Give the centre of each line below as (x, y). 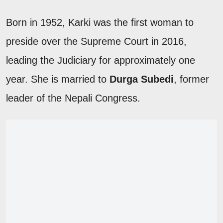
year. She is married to (58, 79)
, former (191, 79)
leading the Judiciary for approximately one (101, 60)
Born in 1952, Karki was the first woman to (100, 22)
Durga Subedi (142, 79)
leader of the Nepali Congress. (73, 98)
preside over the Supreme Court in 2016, (96, 41)
